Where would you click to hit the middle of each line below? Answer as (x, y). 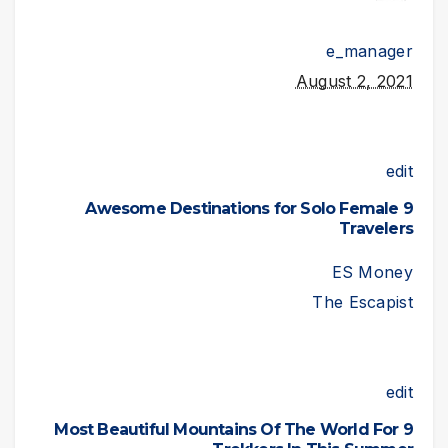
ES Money (372, 272)
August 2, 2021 (354, 81)
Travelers (376, 229)
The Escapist (362, 302)
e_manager (369, 51)
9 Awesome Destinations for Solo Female (242, 209)
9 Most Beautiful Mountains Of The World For (226, 429)
